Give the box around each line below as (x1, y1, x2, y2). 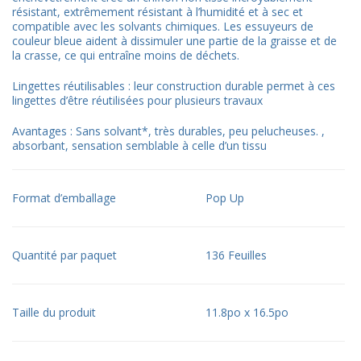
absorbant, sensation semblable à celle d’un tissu (12, 137, 267, 153)
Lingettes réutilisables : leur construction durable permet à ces (12, 77, 335, 93)
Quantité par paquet (12, 247, 117, 263)
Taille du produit (12, 304, 96, 320)
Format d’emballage (12, 189, 116, 205)
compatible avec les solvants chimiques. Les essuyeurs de (12, 18, 313, 34)
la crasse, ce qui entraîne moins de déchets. (12, 47, 239, 63)
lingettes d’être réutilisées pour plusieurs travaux (12, 92, 263, 108)
